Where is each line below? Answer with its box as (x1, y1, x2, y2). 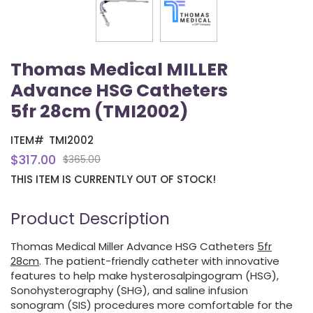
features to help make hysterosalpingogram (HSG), (10, 268, 279, 283)
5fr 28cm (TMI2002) (10, 99, 189, 124)
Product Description (10, 207, 170, 230)
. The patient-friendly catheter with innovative (39, 253, 279, 268)
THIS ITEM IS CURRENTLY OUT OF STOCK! (10, 171, 216, 187)
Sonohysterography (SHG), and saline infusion (10, 282, 248, 298)
